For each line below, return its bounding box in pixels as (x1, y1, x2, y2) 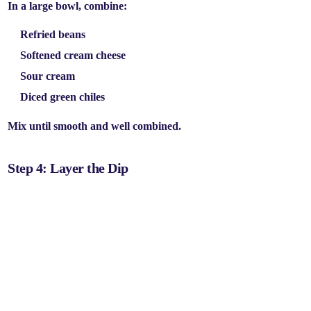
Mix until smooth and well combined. (8, 120, 182, 132)
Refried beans (20, 28, 86, 40)
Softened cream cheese (20, 49, 126, 61)
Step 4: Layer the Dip (8, 160, 128, 176)
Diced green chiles (20, 91, 106, 103)
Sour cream (20, 70, 76, 82)
